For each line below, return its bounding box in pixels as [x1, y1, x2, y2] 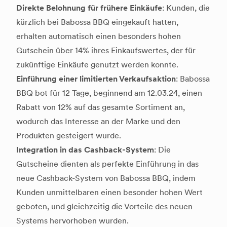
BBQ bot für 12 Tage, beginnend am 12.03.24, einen [16, 88, 202, 98]
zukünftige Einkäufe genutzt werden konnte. [16, 60, 178, 70]
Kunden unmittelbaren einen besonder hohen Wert [16, 187, 203, 198]
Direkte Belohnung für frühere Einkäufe [16, 3, 162, 13]
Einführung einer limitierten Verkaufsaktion [16, 74, 176, 84]
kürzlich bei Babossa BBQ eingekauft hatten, [16, 17, 178, 27]
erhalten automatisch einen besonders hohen [16, 31, 181, 42]
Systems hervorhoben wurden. [16, 216, 129, 226]
